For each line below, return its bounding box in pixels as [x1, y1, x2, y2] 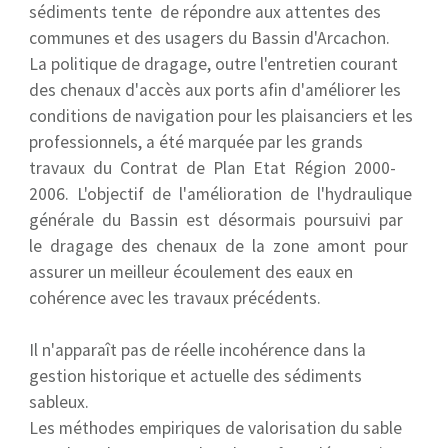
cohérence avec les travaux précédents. [29, 287, 321, 309]
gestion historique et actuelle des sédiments [29, 365, 362, 387]
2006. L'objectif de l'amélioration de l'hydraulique [29, 183, 412, 205]
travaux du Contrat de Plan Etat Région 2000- [29, 157, 396, 179]
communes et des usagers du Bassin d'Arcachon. [29, 27, 390, 49]
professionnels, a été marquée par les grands [29, 131, 363, 153]
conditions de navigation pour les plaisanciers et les [29, 105, 413, 127]
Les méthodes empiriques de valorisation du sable [29, 417, 402, 439]
